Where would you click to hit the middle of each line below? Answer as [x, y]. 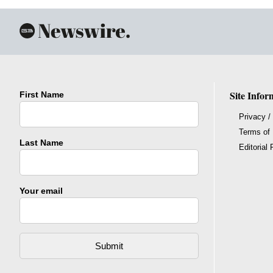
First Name [42, 95]
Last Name [41, 143]
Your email [41, 191]
